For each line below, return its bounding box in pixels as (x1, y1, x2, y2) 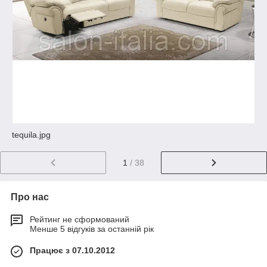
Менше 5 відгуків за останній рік (30, 223, 154, 234)
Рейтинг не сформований (30, 214, 129, 224)
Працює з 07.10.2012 (30, 245, 115, 255)
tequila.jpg (12, 130, 51, 139)
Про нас (11, 191, 49, 202)
